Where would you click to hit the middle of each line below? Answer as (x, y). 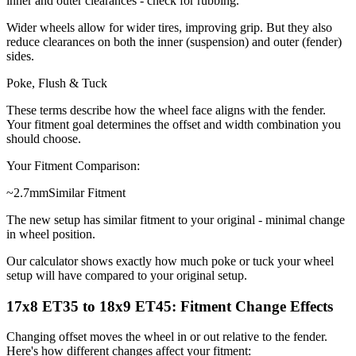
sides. (20, 56)
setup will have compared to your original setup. (127, 276)
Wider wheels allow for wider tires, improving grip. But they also (169, 28)
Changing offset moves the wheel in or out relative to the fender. (167, 337)
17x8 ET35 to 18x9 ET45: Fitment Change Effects (170, 306)
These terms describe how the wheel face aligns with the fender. (166, 110)
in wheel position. (51, 234)
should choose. (44, 139)
